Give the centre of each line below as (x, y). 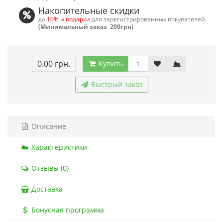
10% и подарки (69, 19)
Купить (110, 63)
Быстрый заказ (116, 84)
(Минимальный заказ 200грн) (86, 26)
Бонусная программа (67, 210)
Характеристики (58, 147)
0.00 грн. (54, 64)
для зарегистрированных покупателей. (149, 19)
